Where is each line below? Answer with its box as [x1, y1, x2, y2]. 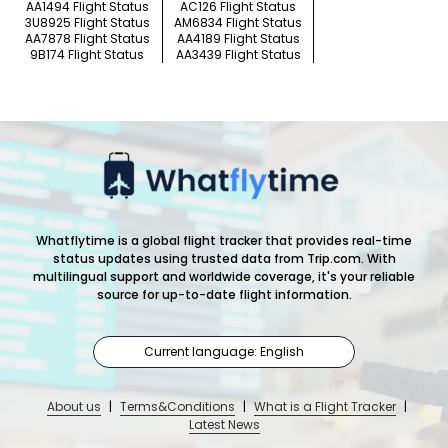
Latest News [188, 416, 260, 434]
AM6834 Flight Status [174, 14, 302, 32]
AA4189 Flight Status [176, 30, 300, 48]
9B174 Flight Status [30, 46, 144, 64]
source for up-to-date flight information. [96, 286, 352, 304]
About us [46, 398, 101, 416]
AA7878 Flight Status [24, 30, 150, 48]
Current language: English [144, 342, 304, 360]
